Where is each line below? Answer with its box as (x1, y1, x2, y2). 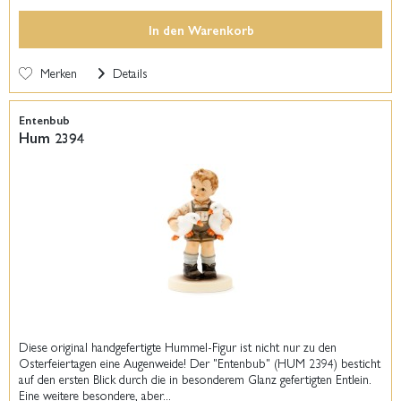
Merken (40, 63, 78, 81)
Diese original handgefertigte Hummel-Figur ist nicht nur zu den (19, 337, 337, 356)
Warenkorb (188, 20, 255, 38)
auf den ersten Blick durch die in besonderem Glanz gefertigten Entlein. (19, 370, 372, 388)
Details (109, 63, 149, 81)
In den (149, 20, 185, 38)
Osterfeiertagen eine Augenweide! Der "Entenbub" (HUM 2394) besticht (19, 354, 381, 372)
